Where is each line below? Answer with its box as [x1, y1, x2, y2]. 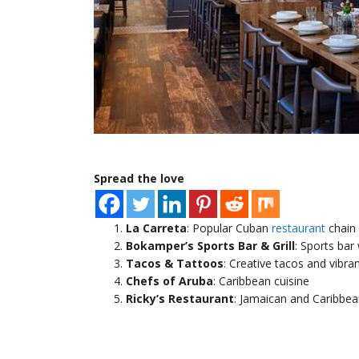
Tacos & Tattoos [126, 255, 224, 271]
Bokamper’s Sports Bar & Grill [126, 237, 295, 253]
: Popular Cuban [187, 220, 272, 236]
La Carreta [126, 220, 187, 236]
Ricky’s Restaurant [126, 290, 234, 306]
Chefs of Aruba [126, 272, 213, 288]
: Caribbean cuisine [213, 272, 309, 288]
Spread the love [94, 170, 184, 186]
